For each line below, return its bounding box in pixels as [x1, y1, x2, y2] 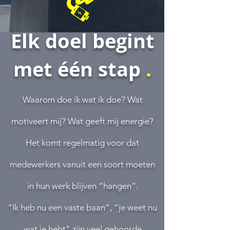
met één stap [13, 55, 146, 83]
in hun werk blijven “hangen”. [27, 181, 138, 191]
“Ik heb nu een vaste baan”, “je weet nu [8, 202, 157, 213]
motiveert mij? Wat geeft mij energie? [11, 116, 154, 126]
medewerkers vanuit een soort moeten [10, 159, 155, 169]
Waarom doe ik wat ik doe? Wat [22, 94, 143, 105]
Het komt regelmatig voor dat [26, 138, 139, 148]
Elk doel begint [10, 27, 155, 54]
